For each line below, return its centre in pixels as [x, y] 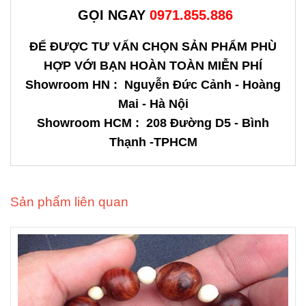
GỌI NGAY [111, 15]
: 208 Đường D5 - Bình [200, 123]
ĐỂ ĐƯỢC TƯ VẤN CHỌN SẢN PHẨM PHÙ [153, 46]
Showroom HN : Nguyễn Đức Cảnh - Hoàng [153, 84]
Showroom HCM [84, 123]
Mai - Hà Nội [153, 103]
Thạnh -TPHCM [153, 142]
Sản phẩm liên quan [69, 201]
